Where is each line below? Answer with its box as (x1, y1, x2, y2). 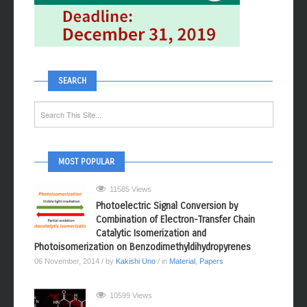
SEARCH (58, 90, 86, 100)
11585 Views (108, 199, 151, 208)
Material (169, 271, 195, 280)
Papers (199, 271, 223, 280)
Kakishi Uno (116, 271, 156, 280)
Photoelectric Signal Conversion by (96, 214, 238, 226)
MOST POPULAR (58, 171, 114, 181)
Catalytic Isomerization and (96, 241, 206, 254)
